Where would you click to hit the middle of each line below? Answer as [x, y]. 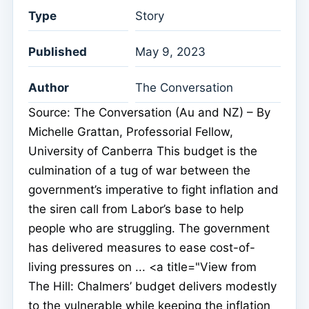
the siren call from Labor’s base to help [136, 209]
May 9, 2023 [170, 52]
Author [49, 88]
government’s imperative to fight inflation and [153, 190]
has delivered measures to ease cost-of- [142, 248]
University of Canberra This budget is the [143, 151]
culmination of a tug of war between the [139, 171]
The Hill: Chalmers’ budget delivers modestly [152, 287]
